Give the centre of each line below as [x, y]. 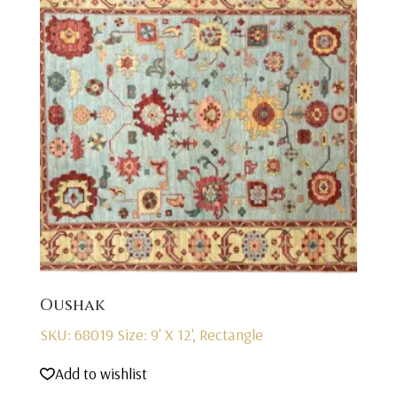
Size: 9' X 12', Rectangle [190, 334]
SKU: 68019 [78, 334]
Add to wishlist [101, 373]
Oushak [72, 305]
